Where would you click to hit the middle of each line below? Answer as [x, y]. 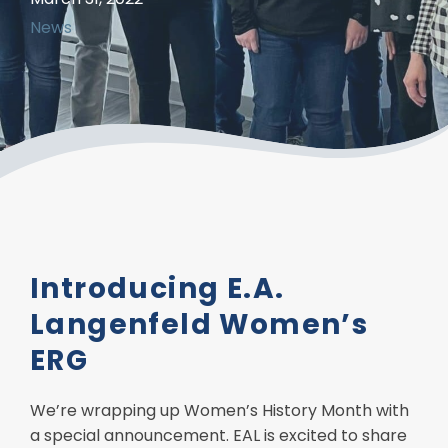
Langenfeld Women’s [199, 324]
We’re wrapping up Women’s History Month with [219, 411]
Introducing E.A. [157, 288]
